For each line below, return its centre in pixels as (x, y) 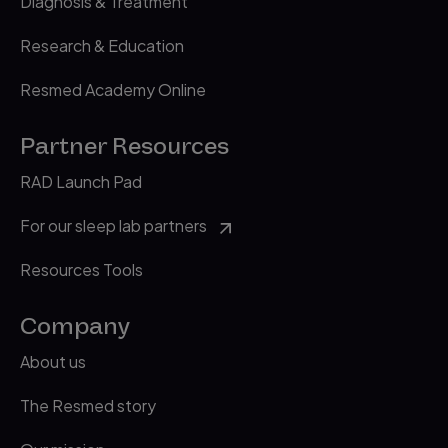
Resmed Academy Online (113, 89)
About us (53, 361)
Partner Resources (124, 146)
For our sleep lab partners (113, 225)
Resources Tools (81, 269)
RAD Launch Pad (81, 181)
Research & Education (102, 45)
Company (75, 326)
